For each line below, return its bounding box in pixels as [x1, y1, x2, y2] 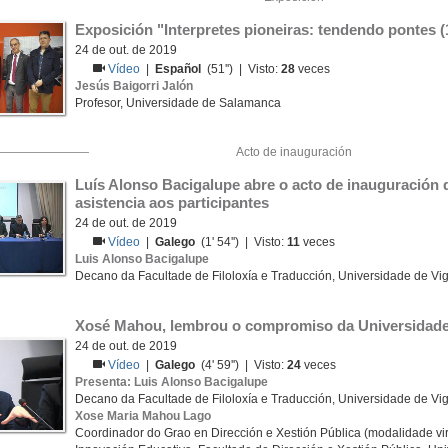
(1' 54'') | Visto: [195, 235, 288, 249]
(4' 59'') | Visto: [195, 358, 288, 372]
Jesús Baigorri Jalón [75, 79, 193, 93]
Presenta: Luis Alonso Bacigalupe [75, 375, 268, 389]
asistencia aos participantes [75, 194, 269, 211]
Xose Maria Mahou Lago [75, 409, 211, 423]
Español [155, 62, 202, 76]
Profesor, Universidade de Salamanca [75, 96, 281, 110]
